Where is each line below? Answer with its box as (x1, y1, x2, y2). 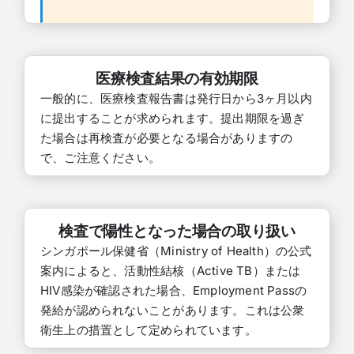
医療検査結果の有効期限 (96, 68, 258, 88)
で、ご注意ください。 (40, 149, 161, 165)
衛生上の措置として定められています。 (40, 322, 257, 337)
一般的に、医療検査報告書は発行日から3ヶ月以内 (40, 90, 312, 106)
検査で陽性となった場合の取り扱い (58, 220, 296, 240)
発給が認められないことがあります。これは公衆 (40, 302, 305, 318)
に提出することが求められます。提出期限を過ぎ (40, 110, 305, 126)
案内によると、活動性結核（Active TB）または (40, 262, 301, 278)
